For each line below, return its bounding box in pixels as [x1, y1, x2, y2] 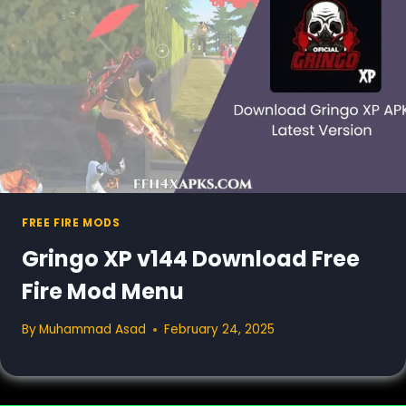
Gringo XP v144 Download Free [22, 243, 360, 274]
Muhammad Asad [39, 321, 147, 339]
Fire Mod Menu [22, 275, 184, 306]
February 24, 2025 [164, 321, 275, 339]
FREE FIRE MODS [22, 215, 121, 230]
